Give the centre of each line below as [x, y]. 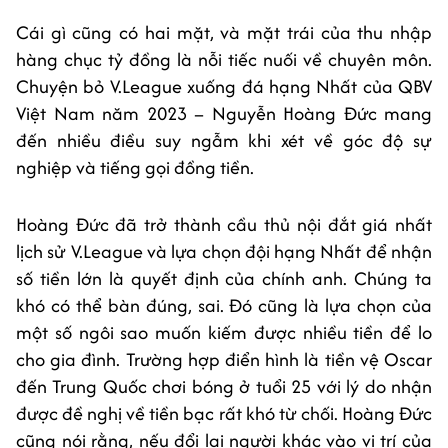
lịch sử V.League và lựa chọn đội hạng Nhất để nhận [224, 252]
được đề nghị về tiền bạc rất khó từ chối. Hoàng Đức [224, 414]
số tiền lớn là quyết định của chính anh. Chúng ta [224, 279]
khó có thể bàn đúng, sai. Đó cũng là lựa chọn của [224, 306]
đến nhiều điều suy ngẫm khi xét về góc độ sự [224, 141]
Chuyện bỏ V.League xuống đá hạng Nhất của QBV [224, 87]
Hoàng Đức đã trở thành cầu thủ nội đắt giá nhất [224, 225]
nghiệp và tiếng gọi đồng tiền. [135, 168]
